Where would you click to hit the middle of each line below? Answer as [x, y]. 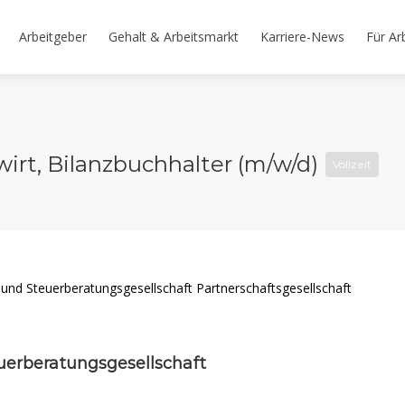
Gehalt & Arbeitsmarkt [174, 37]
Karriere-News [302, 37]
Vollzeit [352, 164]
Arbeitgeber [53, 37]
